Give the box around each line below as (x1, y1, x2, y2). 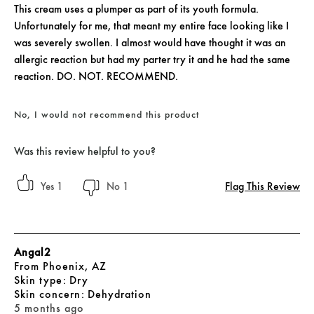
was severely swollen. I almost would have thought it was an (14, 36, 286, 50)
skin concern (20, 287, 84, 301)
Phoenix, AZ (43, 259, 107, 273)
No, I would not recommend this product (14, 109, 199, 121)
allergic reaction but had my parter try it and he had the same (14, 53, 290, 67)
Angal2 (14, 245, 51, 259)
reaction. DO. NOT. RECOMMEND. (14, 69, 178, 83)
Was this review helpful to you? (14, 144, 156, 158)
